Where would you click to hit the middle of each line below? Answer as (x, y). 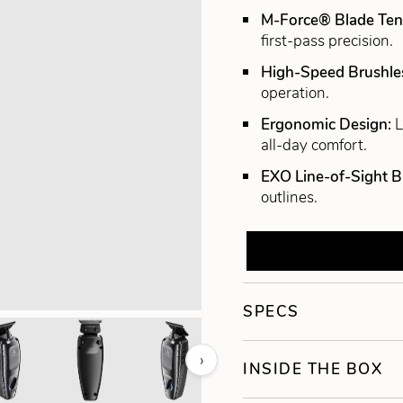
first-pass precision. (327, 41)
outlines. (290, 198)
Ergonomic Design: (328, 125)
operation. (296, 94)
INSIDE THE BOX (313, 370)
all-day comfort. (314, 146)
